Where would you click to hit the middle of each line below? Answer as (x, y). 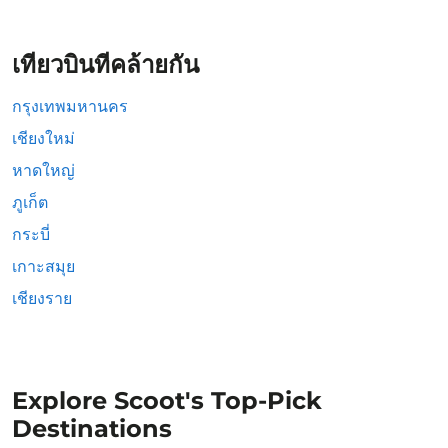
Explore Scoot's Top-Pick (167, 400)
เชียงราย (42, 298)
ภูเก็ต (30, 202)
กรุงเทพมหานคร (70, 106)
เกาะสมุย (43, 266)
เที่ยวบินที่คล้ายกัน (105, 64)
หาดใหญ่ (43, 170)
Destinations (92, 428)
